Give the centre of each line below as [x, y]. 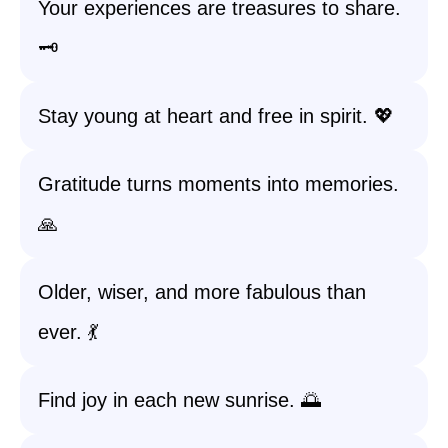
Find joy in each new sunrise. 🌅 [179, 400]
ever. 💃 [68, 332]
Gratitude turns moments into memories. [218, 184]
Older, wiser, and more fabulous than [202, 292]
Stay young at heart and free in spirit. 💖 [216, 116]
